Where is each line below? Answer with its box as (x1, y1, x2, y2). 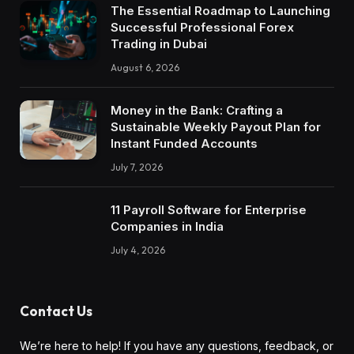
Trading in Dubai (111, 36, 207, 52)
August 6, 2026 (111, 62, 179, 74)
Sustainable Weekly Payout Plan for (111, 119, 321, 135)
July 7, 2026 (111, 161, 163, 174)
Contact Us (20, 303, 92, 320)
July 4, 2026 (111, 244, 165, 257)
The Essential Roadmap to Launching (111, 3, 330, 19)
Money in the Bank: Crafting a (111, 103, 283, 119)
